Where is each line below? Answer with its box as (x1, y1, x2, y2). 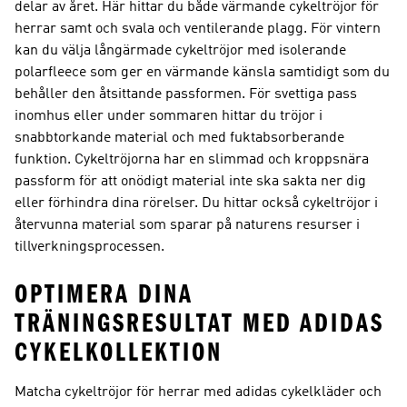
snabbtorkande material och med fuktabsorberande (15, 131, 344, 145)
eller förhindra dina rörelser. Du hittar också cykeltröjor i (15, 196, 378, 211)
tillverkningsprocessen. (15, 240, 164, 254)
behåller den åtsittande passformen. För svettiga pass (15, 87, 357, 102)
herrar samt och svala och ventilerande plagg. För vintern (15, 22, 381, 36)
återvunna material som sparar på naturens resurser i (15, 218, 360, 233)
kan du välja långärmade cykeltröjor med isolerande (15, 44, 346, 58)
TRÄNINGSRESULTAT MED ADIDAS (15, 308, 384, 339)
